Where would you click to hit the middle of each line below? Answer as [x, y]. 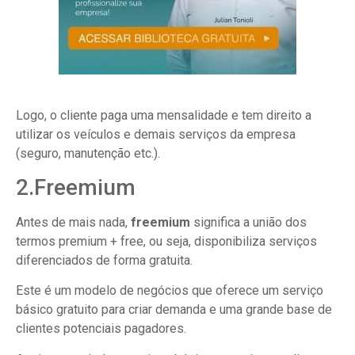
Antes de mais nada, [73, 223]
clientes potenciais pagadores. [101, 329]
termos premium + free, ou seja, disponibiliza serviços [166, 242]
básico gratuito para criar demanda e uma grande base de [174, 310]
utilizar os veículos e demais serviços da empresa [156, 134]
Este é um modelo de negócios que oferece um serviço [170, 291]
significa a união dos [248, 223]
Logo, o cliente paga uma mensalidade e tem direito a [164, 115]
